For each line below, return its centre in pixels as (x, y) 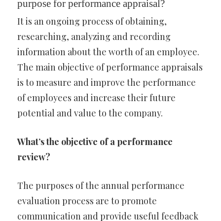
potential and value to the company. (90, 113)
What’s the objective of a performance (95, 142)
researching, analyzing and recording (94, 37)
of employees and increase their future (96, 98)
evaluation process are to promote (87, 201)
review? (34, 157)
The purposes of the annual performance (101, 185)
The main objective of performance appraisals (110, 67)
